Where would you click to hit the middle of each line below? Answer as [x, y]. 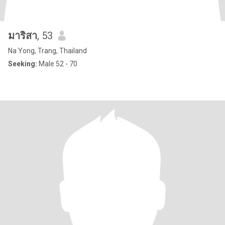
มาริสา [23, 36]
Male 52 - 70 [57, 64]
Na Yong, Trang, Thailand [47, 51]
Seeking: [23, 64]
